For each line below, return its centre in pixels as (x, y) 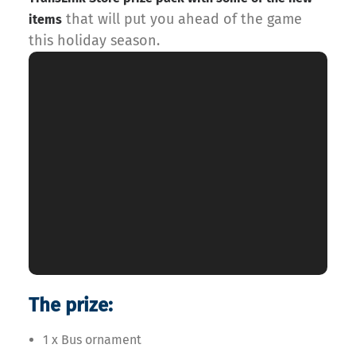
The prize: (71, 306)
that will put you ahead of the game (182, 19)
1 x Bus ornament (92, 340)
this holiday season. (94, 40)
